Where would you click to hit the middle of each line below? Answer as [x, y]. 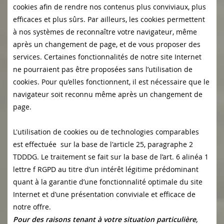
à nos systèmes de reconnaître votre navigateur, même [105, 32]
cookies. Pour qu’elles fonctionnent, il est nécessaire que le [111, 82]
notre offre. [32, 207]
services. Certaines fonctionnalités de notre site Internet [107, 57]
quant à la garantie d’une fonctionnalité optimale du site [108, 182]
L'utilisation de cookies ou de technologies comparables [106, 132]
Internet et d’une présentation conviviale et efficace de [104, 194]
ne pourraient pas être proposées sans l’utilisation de [103, 69]
